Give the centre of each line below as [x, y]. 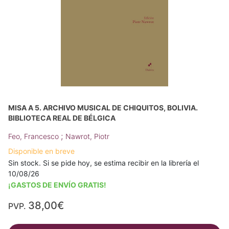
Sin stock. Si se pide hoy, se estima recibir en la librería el [104, 163]
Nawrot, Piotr [87, 136]
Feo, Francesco [35, 136]
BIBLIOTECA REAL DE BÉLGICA [62, 118]
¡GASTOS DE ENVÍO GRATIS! [57, 185]
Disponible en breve [41, 151]
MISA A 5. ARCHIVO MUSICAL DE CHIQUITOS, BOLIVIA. [103, 108]
